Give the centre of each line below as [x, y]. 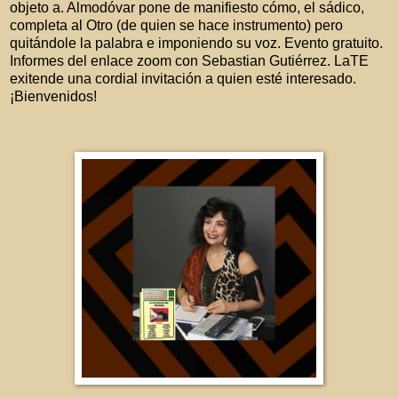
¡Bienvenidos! [53, 97]
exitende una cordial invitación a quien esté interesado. [183, 79]
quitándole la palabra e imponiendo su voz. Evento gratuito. [196, 44]
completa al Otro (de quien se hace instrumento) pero [176, 26]
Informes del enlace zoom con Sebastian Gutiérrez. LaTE [189, 61]
